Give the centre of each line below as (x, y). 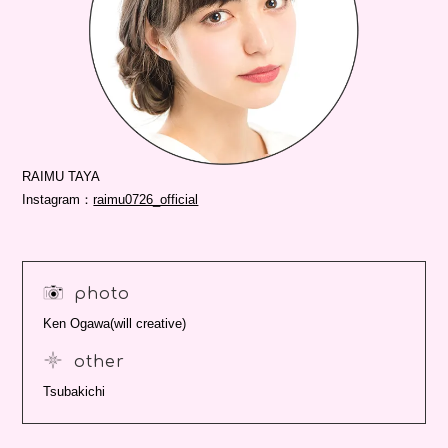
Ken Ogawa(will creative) (115, 323)
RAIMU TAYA (61, 176)
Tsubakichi (74, 391)
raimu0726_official (146, 199)
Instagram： (58, 199)
